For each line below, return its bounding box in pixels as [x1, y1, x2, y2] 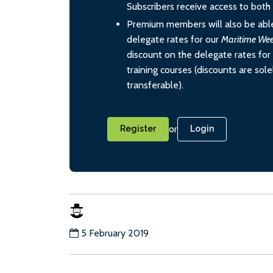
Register [120, 124, 156, 134]
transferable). [127, 79, 183, 91]
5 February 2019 [81, 227, 149, 239]
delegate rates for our [127, 34, 221, 46]
